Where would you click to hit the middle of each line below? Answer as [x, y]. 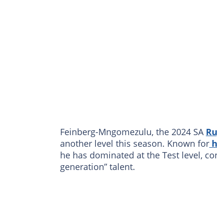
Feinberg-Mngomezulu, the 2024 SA [133, 132]
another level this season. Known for [135, 144]
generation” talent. [98, 167]
